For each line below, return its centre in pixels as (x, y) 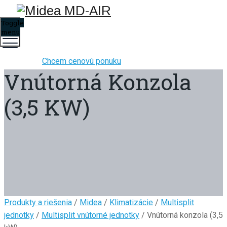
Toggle (12, 23)
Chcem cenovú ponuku (82, 61)
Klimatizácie (131, 202)
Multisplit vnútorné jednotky (90, 215)
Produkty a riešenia (38, 202)
